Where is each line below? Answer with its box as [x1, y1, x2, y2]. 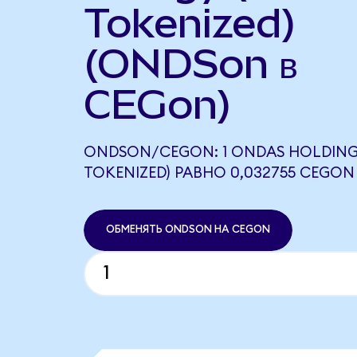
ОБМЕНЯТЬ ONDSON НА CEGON [105, 224, 270, 236]
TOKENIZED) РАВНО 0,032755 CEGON [83, 165, 355, 181]
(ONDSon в [83, 40, 298, 87]
